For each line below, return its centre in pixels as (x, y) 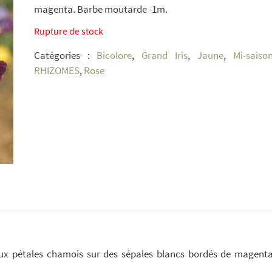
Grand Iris (165, 55)
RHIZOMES (56, 70)
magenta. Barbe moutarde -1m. (100, 9)
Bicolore (114, 55)
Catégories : (65, 55)
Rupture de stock (68, 32)
